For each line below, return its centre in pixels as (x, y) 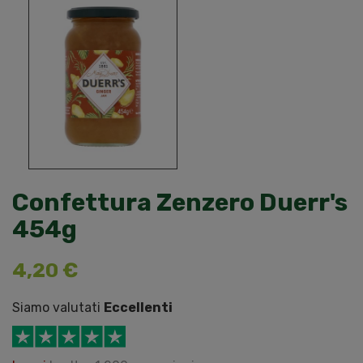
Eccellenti (138, 308)
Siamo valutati (58, 308)
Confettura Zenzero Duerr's (180, 203)
